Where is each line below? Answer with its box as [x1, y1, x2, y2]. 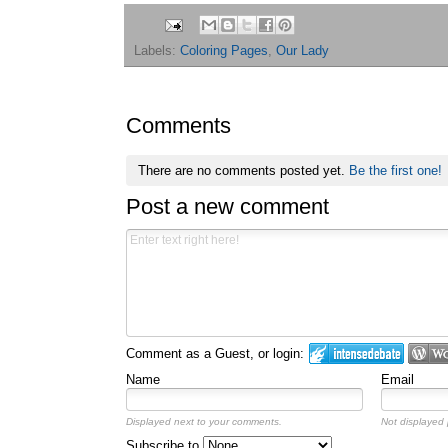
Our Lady [276, 44, 329, 59]
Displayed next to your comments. [126, 415, 282, 427]
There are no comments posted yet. [137, 162, 349, 178]
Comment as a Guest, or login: [126, 345, 304, 361]
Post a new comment [126, 193, 329, 219]
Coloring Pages [180, 44, 268, 59]
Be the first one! [348, 162, 442, 178]
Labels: [134, 44, 180, 59]
